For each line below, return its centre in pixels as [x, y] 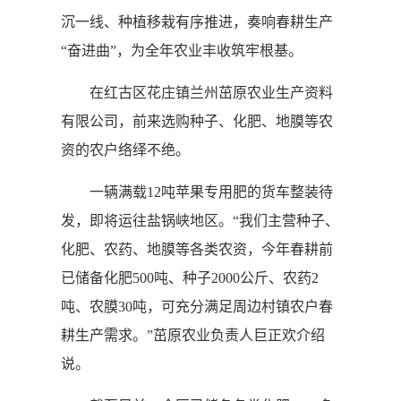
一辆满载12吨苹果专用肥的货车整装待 [197, 192]
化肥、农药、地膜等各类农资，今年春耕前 [197, 249]
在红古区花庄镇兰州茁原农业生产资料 [197, 93]
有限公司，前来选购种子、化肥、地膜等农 [197, 121]
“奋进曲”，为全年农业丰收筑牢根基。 [182, 51]
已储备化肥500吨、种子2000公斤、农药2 [190, 278]
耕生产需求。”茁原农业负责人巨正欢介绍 [193, 335]
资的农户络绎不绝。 [125, 150]
